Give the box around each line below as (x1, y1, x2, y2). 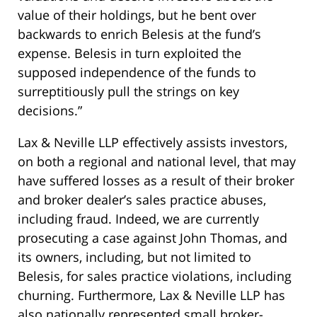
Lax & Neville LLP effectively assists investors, (18, 134, 287, 151)
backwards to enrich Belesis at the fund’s (18, 25, 261, 43)
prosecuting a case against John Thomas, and (18, 229, 287, 247)
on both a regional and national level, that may (18, 153, 296, 171)
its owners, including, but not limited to (18, 248, 251, 266)
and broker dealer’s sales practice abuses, (18, 191, 266, 209)
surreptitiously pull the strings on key (18, 83, 239, 100)
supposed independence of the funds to (18, 64, 256, 81)
